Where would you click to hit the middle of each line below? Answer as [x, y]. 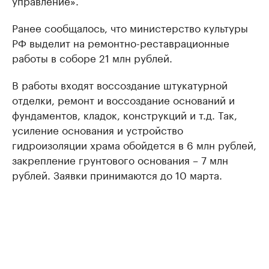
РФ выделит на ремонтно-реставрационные [121, 42]
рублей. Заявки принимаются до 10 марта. [117, 174]
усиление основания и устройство [98, 129]
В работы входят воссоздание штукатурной [120, 84]
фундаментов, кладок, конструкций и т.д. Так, [125, 114]
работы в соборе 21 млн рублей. [92, 57]
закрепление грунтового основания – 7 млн [120, 159]
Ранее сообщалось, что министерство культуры [130, 27]
